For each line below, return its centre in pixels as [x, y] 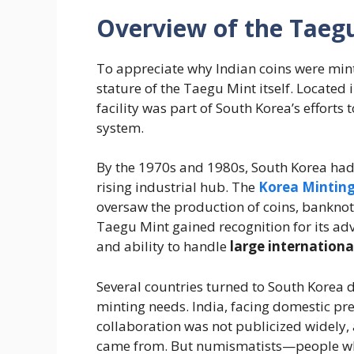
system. [120, 127]
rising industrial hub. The [177, 187]
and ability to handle [163, 247]
